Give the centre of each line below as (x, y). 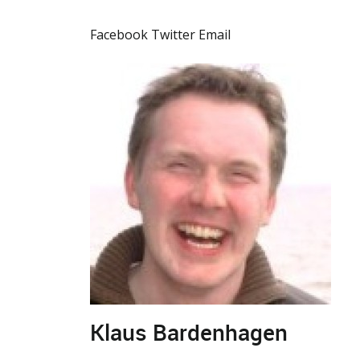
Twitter (173, 34)
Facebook (119, 34)
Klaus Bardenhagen (189, 331)
